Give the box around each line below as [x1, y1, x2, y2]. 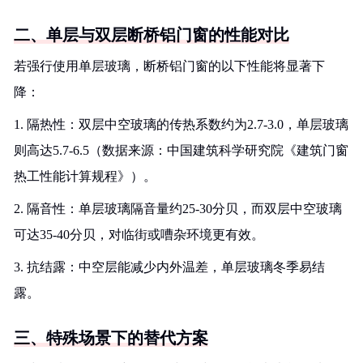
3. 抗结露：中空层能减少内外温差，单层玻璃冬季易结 [14, 260, 325, 274]
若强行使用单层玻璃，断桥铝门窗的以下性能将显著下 [14, 59, 325, 73]
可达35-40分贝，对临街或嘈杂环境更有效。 [14, 228, 264, 241]
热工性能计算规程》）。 [14, 169, 156, 183]
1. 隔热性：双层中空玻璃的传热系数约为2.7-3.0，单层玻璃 [14, 117, 348, 131]
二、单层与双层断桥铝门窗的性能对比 [14, 26, 289, 44]
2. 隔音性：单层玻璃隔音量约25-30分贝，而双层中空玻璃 [14, 202, 342, 216]
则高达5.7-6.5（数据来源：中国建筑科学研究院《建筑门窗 [14, 143, 348, 157]
